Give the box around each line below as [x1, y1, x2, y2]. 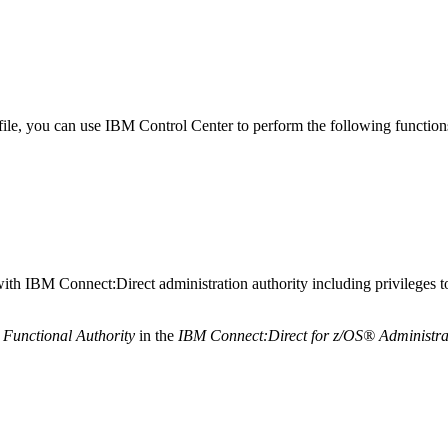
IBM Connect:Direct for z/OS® [178, 326, 375, 344]
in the [135, 326, 178, 344]
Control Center [139, 116, 233, 134]
